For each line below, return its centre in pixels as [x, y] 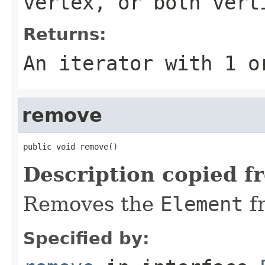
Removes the [92, 204]
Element [202, 204]
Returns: [65, 34]
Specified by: [86, 238]
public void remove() [70, 146]
